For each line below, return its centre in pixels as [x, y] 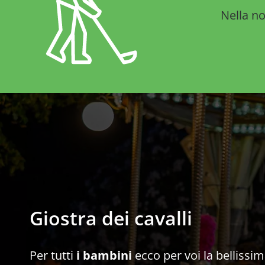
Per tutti [53, 255]
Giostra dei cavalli [111, 218]
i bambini [104, 255]
